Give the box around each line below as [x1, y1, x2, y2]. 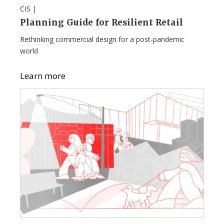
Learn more [20, 69, 65, 81]
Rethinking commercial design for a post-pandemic [20, 34, 184, 44]
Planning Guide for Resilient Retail [20, 16, 183, 28]
